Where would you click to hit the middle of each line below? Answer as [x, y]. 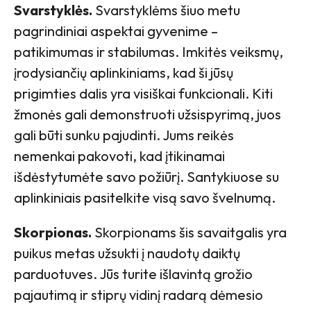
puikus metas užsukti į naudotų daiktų [127, 253]
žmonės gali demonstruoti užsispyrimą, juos [148, 115]
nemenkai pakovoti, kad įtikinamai [119, 156]
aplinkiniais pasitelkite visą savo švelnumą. [145, 198]
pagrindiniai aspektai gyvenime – [116, 31]
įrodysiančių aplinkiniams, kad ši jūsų [124, 73]
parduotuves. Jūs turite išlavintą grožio [133, 274]
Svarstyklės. [53, 10]
